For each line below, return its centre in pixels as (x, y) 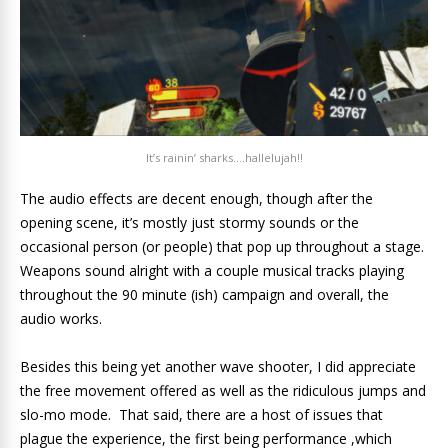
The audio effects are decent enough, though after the (196, 199)
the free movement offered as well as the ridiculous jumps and (223, 391)
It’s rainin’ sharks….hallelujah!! (224, 158)
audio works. (61, 319)
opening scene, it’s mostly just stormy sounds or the (189, 223)
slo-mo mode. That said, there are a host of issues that (201, 415)
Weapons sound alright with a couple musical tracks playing (212, 271)
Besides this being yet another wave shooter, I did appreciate (218, 367)
